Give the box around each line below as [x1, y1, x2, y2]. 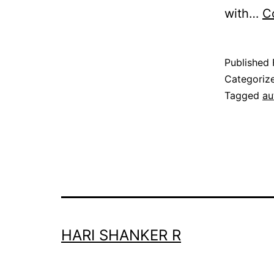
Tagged [224, 89, 262, 102]
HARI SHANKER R [61, 226, 181, 244]
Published [224, 56, 272, 68]
